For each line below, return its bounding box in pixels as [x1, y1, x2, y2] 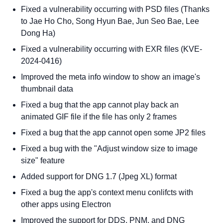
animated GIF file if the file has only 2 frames [21, 112, 177, 121]
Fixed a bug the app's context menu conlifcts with [21, 188, 194, 197]
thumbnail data [21, 85, 74, 93]
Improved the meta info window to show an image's [21, 73, 201, 81]
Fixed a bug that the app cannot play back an [21, 101, 179, 109]
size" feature [21, 156, 65, 165]
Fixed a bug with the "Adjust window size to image [21, 144, 198, 153]
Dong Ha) [21, 29, 56, 37]
